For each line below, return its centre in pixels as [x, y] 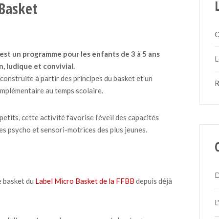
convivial [58, 66]
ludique [20, 66]
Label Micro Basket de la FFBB [85, 181]
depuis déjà [153, 181]
